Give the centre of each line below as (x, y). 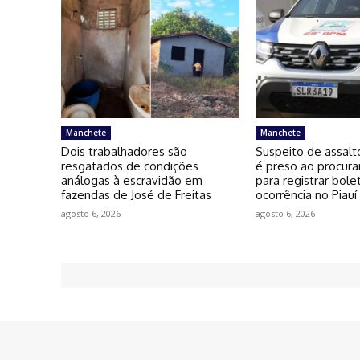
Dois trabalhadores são (124, 152)
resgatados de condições (130, 166)
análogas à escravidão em (132, 181)
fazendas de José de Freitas (136, 195)
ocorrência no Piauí (307, 195)
